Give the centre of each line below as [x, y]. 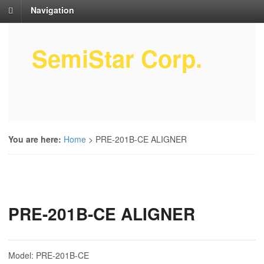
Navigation [52, 10]
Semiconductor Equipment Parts [123, 80]
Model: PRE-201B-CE [49, 255]
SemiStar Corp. [117, 58]
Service [53, 92]
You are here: [35, 139]
